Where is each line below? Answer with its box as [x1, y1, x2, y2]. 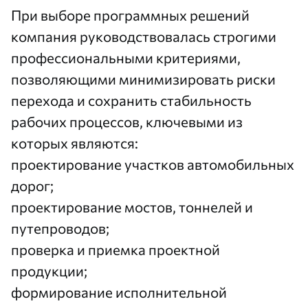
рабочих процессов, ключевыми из [11, 113, 243, 130]
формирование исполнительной [11, 283, 227, 300]
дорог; [11, 177, 54, 194]
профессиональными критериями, [11, 49, 241, 66]
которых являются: [11, 134, 138, 151]
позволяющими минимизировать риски [11, 70, 276, 87]
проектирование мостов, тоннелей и [11, 198, 253, 215]
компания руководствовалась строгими [11, 27, 276, 45]
